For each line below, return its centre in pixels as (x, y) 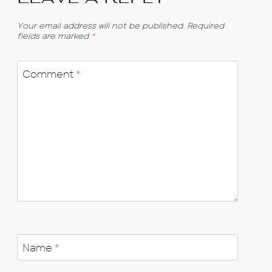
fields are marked (54, 36)
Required (206, 26)
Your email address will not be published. (101, 26)
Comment (49, 74)
